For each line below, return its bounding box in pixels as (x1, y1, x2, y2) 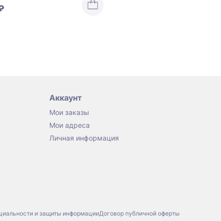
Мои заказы (49, 108, 89, 117)
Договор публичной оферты (99, 210, 180, 218)
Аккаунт (49, 93, 82, 103)
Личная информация (49, 134, 119, 143)
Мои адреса (49, 121, 90, 130)
